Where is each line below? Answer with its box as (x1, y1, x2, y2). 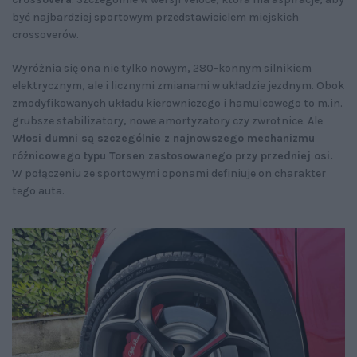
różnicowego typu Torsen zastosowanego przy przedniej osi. (12, 149, 333, 163)
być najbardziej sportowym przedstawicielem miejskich (12, 10, 299, 25)
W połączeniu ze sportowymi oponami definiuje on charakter (12, 167, 326, 181)
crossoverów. (12, 28, 79, 42)
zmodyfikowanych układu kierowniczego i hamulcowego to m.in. (12, 96, 343, 111)
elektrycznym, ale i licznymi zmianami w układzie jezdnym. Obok (12, 79, 344, 93)
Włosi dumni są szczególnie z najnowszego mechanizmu (12, 131, 315, 146)
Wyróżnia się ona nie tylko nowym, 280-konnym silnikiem (12, 61, 312, 76)
